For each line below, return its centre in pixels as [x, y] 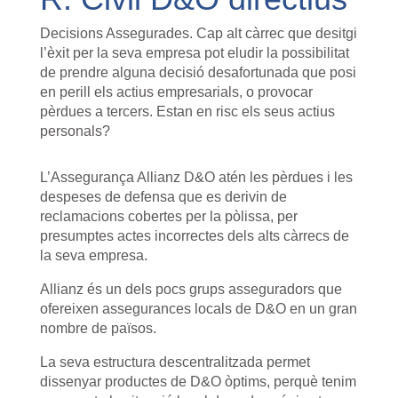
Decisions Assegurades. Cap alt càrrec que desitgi [198, 34]
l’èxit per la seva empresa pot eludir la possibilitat [194, 53]
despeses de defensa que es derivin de [163, 197]
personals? [75, 131]
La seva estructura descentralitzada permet [175, 362]
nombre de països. [98, 329]
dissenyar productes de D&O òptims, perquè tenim [198, 382]
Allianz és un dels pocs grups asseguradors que [191, 290]
